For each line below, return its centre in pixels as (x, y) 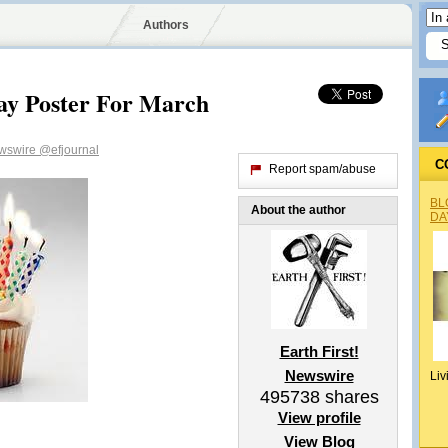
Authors (165, 25)
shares (349, 397)
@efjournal (69, 150)
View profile (319, 417)
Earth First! (319, 351)
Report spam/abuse (322, 169)
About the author (298, 210)
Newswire (319, 375)
